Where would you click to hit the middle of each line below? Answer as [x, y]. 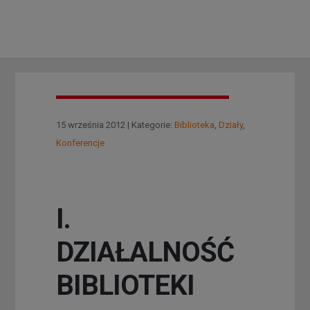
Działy [230, 125]
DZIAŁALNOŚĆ [145, 252]
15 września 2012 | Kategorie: [115, 125]
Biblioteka [194, 125]
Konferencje [80, 143]
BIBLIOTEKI [125, 285]
